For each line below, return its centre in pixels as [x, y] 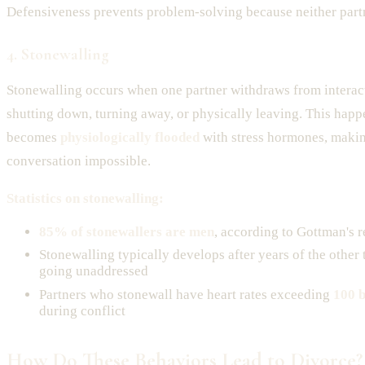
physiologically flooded [130, 137]
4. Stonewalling [58, 54]
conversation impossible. [79, 161]
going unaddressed [94, 271]
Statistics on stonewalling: [85, 198]
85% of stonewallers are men [127, 231]
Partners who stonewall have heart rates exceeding [186, 294]
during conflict [82, 310]
